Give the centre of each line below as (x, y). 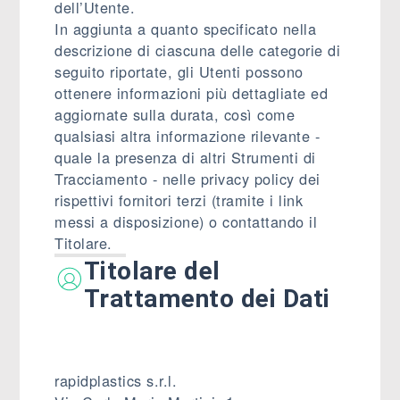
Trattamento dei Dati (207, 299)
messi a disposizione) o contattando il (186, 221)
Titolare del (152, 271)
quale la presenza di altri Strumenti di (185, 157)
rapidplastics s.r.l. (116, 380)
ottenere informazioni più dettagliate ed (192, 93)
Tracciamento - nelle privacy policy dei (187, 179)
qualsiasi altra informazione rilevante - (187, 136)
